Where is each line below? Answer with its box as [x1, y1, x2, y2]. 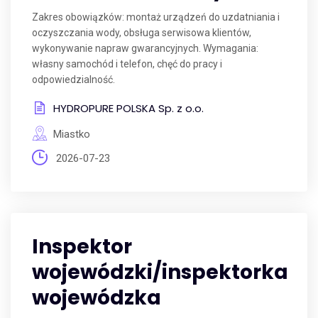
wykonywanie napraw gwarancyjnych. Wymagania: [32, 43, 258, 54]
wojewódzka [32, 284, 161, 312]
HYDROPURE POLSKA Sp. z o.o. [53, 101, 204, 116]
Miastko [53, 128, 90, 141]
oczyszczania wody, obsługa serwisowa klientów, [32, 27, 251, 38]
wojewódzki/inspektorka [32, 258, 288, 286]
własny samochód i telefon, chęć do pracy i [32, 58, 222, 70]
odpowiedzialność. [32, 74, 115, 85]
